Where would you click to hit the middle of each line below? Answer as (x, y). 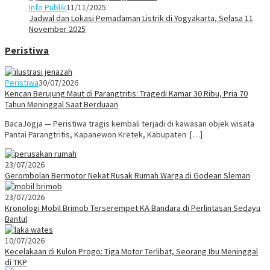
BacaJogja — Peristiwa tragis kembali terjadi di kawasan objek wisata (130, 123)
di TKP (16, 262)
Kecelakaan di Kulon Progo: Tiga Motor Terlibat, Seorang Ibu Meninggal (131, 251)
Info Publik (48, 7)
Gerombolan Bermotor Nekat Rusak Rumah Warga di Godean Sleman (127, 175)
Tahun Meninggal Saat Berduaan (61, 104)
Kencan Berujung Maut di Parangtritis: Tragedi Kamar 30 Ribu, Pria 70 (126, 93)
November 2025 (57, 29)
